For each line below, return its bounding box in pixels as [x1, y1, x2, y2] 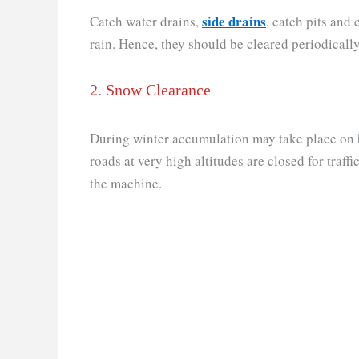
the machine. [90, 174, 167, 193]
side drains [202, 11, 266, 31]
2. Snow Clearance [90, 81, 211, 99]
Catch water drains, [90, 12, 202, 30]
